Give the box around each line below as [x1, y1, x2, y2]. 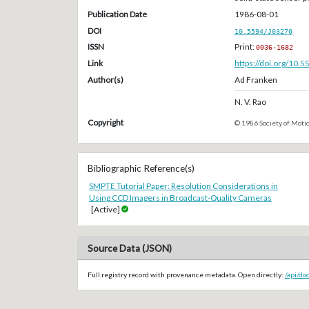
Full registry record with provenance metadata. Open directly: [87, 270, 285, 279]
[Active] [91, 203, 121, 215]
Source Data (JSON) [87, 242, 172, 254]
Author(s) [87, 74, 123, 85]
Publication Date [87, 8, 147, 19]
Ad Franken [234, 74, 277, 85]
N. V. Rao [234, 96, 266, 107]
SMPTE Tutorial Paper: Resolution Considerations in [88, 180, 278, 191]
